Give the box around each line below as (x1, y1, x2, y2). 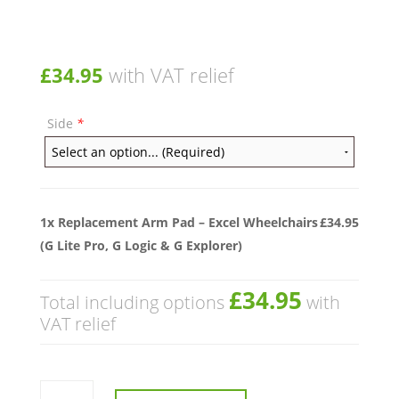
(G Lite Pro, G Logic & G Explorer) (39, 237, 242, 255)
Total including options (39, 290, 229, 315)
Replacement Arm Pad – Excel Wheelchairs (57, 214, 318, 232)
